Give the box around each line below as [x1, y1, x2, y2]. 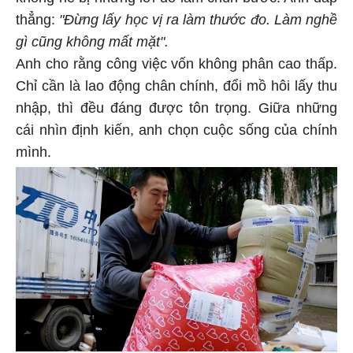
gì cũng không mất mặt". [16, 35, 169, 52]
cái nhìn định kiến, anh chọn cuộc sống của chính [16, 124, 337, 140]
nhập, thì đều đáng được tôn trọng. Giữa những [16, 102, 337, 118]
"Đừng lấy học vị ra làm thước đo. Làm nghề [59, 13, 338, 30]
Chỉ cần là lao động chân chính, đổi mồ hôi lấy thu [16, 80, 337, 96]
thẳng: [16, 13, 60, 30]
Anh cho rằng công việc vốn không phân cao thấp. [16, 58, 337, 74]
